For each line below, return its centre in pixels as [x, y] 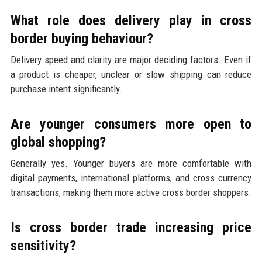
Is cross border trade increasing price [131, 227]
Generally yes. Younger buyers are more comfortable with [131, 163]
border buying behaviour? [82, 38]
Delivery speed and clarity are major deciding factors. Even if [131, 59]
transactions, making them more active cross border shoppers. [131, 192]
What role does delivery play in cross [131, 20]
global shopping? [58, 142]
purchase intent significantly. [66, 89]
